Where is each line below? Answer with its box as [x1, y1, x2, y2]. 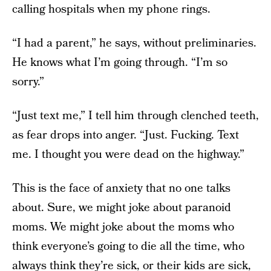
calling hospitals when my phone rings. [12, 1, 211, 18]
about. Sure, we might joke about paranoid [12, 200, 231, 216]
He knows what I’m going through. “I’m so [12, 54, 227, 71]
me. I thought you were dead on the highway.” [12, 146, 244, 163]
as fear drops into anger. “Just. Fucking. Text [12, 127, 239, 143]
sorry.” [12, 74, 44, 90]
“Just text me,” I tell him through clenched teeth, [12, 108, 259, 124]
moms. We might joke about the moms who [12, 219, 234, 235]
